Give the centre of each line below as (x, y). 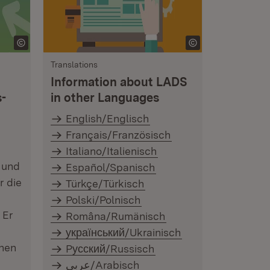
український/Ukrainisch (124, 232)
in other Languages (105, 98)
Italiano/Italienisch (111, 151)
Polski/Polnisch (103, 200)
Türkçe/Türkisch (105, 184)
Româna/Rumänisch (116, 216)
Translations (74, 64)
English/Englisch (108, 118)
